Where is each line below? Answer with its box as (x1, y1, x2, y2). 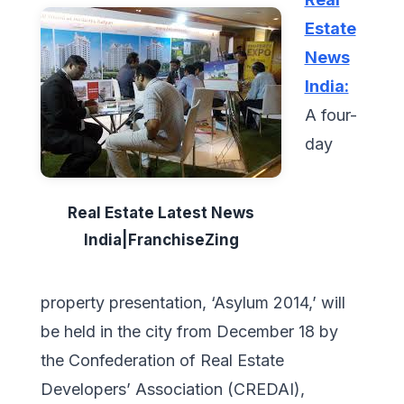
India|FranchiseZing (83, 230, 239, 249)
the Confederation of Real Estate (41, 350, 284, 370)
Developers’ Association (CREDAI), (41, 379, 305, 399)
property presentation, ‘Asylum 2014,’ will (41, 292, 345, 312)
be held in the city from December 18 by (41, 321, 338, 341)
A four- (304, 106, 357, 124)
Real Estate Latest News (68, 203, 254, 222)
